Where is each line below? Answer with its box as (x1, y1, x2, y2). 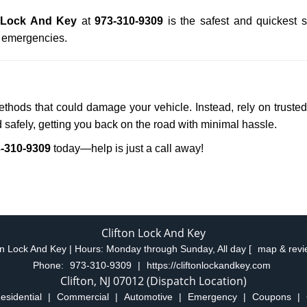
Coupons (252, 291, 291, 302)
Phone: (33, 260, 66, 271)
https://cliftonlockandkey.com (147, 260, 271, 271)
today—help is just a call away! (51, 143, 204, 154)
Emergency (188, 291, 237, 302)
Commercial (57, 291, 109, 302)
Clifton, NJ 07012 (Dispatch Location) (60, 273, 247, 288)
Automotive (124, 291, 173, 302)
